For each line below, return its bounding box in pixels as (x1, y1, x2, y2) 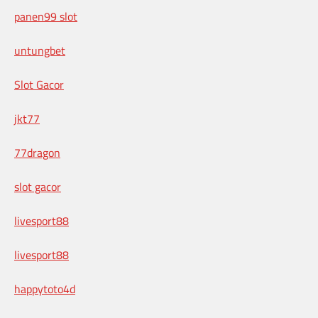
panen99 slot (14, 8, 77, 26)
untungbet (14, 42, 65, 60)
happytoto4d (14, 280, 75, 298)
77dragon (14, 144, 60, 162)
